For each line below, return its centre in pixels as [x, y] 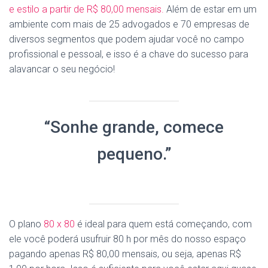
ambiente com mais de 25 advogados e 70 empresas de [129, 24]
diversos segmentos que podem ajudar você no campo [127, 39]
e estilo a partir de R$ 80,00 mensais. [86, 9]
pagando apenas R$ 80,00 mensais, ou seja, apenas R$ [125, 254]
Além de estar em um [210, 9]
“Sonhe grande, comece [134, 127]
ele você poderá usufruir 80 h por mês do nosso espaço [127, 239]
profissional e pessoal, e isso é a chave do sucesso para [129, 54]
